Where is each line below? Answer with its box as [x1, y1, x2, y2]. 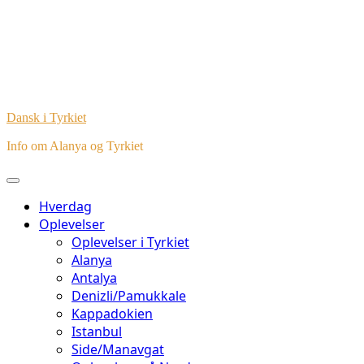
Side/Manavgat [71, 340, 164, 358]
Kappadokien [71, 305, 153, 323]
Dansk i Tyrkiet [6, 110, 86, 124]
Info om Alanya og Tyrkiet [6, 139, 143, 153]
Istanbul [71, 323, 122, 340]
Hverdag [39, 197, 92, 215]
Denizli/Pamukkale [71, 287, 186, 305]
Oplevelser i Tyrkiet [71, 233, 189, 251]
